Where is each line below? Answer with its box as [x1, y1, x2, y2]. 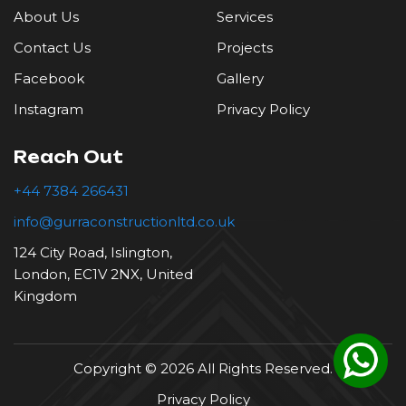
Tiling [33, 43, 68, 61]
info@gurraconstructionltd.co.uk [14, 213, 235, 231]
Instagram [14, 101, 83, 119]
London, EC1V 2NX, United [14, 266, 193, 284]
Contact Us [14, 39, 91, 57]
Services [217, 8, 273, 26]
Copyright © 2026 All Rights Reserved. [73, 360, 333, 378]
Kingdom [14, 287, 77, 305]
